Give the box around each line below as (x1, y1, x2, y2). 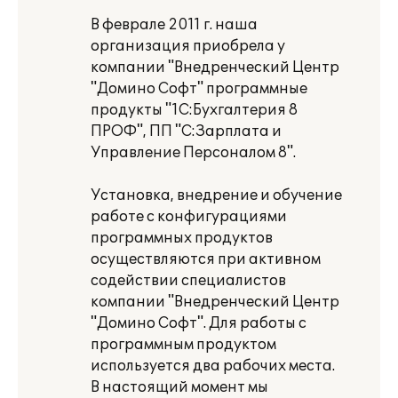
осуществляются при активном (91, 251, 321, 268)
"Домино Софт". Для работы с (91, 314, 306, 332)
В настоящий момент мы (91, 378, 268, 396)
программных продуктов (91, 229, 273, 247)
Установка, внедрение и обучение (91, 187, 342, 204)
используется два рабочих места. (91, 357, 335, 375)
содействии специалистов (91, 272, 286, 290)
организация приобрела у (91, 37, 285, 55)
